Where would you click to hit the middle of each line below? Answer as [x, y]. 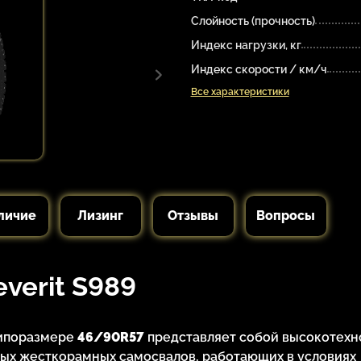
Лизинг [100, 215]
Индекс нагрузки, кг [246, 46]
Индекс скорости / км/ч [259, 70]
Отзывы [193, 215]
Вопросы [286, 215]
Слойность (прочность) [253, 21]
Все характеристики [240, 92]
